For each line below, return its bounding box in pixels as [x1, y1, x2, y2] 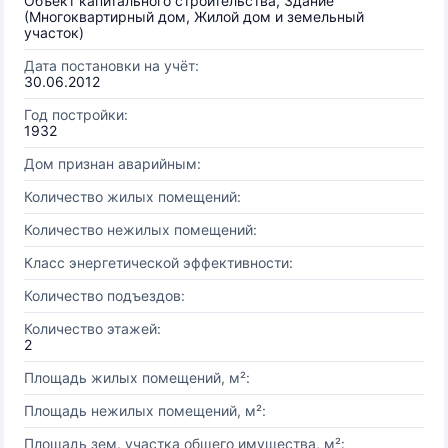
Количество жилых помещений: [24, 188, 241, 205]
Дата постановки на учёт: [24, 57, 199, 74]
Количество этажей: [24, 320, 161, 337]
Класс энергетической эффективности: [24, 254, 293, 271]
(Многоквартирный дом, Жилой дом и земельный [24, 8, 364, 25]
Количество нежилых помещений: [24, 221, 257, 238]
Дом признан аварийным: [24, 155, 201, 172]
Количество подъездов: [24, 287, 185, 304]
